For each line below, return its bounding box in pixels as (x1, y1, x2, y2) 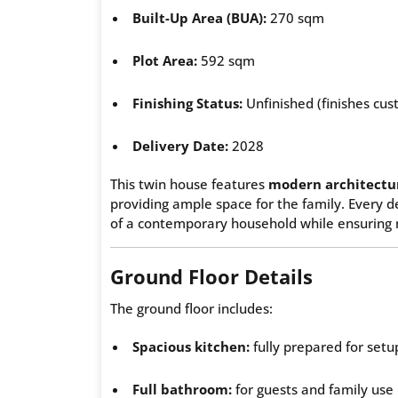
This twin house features (110, 174, 268, 193)
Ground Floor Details (110, 262, 313, 290)
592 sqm (197, 51, 255, 69)
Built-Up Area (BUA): (132, 8, 267, 27)
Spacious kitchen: (132, 337, 250, 355)
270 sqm (267, 8, 324, 27)
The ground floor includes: (110, 298, 273, 317)
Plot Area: (132, 51, 197, 69)
